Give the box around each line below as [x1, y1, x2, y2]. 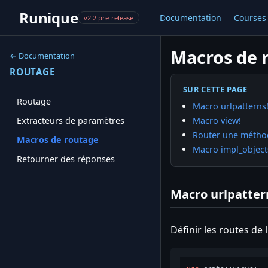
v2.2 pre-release [84, 13, 134, 22]
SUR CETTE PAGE [182, 84, 248, 95]
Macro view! [192, 115, 241, 126]
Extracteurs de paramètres [17, 115, 124, 127]
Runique [19, 8, 78, 28]
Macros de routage [17, 133, 99, 145]
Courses [234, 12, 267, 23]
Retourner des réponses [17, 153, 115, 165]
